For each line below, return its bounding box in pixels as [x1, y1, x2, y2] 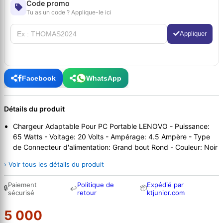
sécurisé [8, 189, 34, 197]
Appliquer [180, 30, 207, 38]
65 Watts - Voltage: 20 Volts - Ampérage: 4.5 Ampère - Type [13, 132, 210, 141]
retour [77, 189, 97, 197]
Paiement [8, 181, 37, 189]
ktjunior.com [147, 189, 185, 197]
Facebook [22, 74, 56, 82]
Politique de [77, 181, 114, 189]
